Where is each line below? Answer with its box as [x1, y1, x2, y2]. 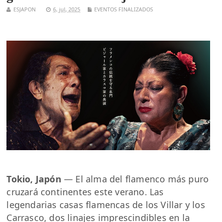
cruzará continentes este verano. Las [6, 186, 164, 198]
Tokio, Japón [6, 173, 61, 185]
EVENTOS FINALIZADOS [94, 5, 154, 13]
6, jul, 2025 [53, 5, 81, 13]
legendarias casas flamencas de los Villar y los [6, 199, 205, 211]
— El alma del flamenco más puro [61, 173, 209, 185]
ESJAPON [13, 5, 36, 13]
